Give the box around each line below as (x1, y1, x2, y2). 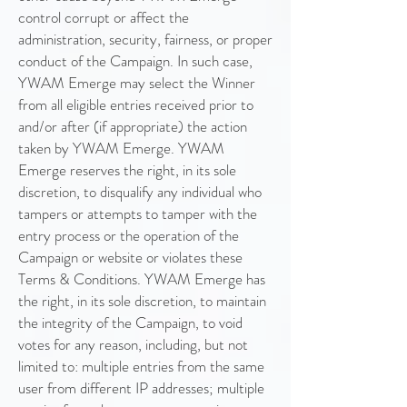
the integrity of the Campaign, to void (18, 312, 243, 333)
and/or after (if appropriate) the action (18, 115, 247, 137)
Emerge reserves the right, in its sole (18, 159, 236, 181)
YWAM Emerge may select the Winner (18, 72, 255, 94)
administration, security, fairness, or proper (18, 28, 273, 50)
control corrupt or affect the (18, 6, 189, 28)
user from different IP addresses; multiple (18, 377, 264, 399)
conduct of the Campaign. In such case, (18, 50, 253, 72)
